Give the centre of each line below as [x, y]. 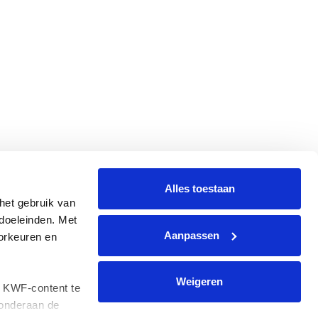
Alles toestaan [199, 188]
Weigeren [199, 281]
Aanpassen [191, 235]
